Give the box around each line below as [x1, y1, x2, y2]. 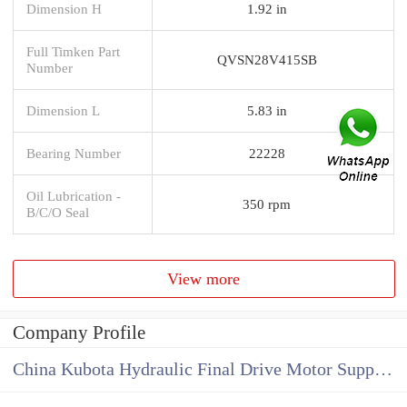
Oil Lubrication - [26, 187, 121, 203]
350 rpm [243, 195, 291, 212]
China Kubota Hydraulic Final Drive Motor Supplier [374, 360, 392, 380]
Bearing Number [26, 144, 121, 161]
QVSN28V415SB [216, 51, 317, 67]
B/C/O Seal [26, 203, 89, 220]
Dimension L [26, 102, 100, 118]
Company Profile [13, 322, 145, 344]
